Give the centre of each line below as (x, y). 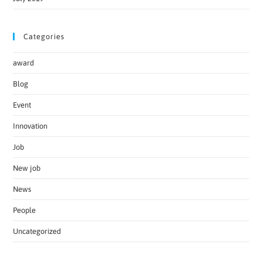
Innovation (30, 126)
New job (27, 168)
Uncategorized (37, 231)
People (25, 210)
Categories (44, 36)
